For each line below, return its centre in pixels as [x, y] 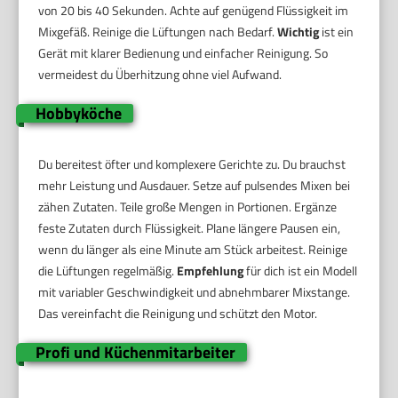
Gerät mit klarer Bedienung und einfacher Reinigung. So [183, 52]
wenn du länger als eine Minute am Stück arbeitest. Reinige [193, 249]
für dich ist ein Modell [301, 270]
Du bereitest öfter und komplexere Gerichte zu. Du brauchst [192, 163]
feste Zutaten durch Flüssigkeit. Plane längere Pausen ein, [190, 227]
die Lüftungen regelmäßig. [108, 270]
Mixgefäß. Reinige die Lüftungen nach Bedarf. [158, 31]
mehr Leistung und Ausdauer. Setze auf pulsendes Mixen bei [195, 185]
